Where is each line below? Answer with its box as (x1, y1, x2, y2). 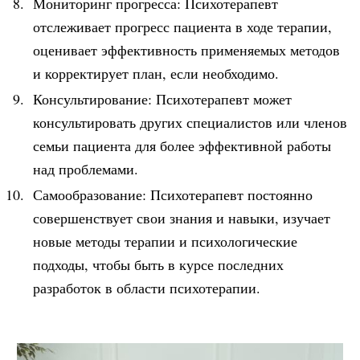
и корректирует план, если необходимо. (33, 63, 279, 83)
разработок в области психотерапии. (33, 277, 260, 297)
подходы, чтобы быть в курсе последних (33, 254, 284, 274)
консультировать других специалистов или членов (33, 112, 347, 132)
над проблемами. (33, 158, 138, 178)
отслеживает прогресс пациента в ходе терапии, (33, 16, 332, 36)
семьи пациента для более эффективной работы (33, 135, 331, 155)
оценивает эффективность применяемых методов (33, 39, 340, 59)
